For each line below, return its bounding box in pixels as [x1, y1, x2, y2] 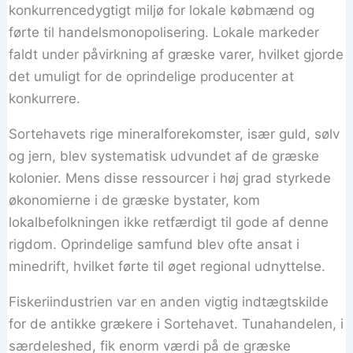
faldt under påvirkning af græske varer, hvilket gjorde [9, 46, 344, 62]
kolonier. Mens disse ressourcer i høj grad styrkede [9, 170, 332, 186]
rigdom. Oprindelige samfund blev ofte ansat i [9, 236, 300, 252]
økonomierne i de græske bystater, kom [9, 192, 261, 208]
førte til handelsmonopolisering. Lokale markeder [9, 24, 320, 40]
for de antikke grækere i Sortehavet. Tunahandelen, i [9, 316, 344, 332]
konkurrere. [9, 91, 81, 106]
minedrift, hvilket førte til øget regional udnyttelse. [9, 258, 326, 274]
